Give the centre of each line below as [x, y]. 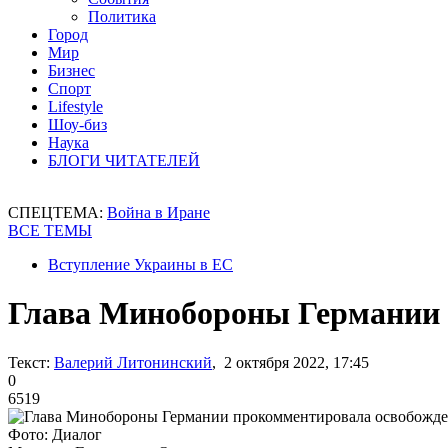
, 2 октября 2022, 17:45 [290, 362]
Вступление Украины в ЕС [140, 264]
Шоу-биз [77, 124]
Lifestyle [75, 106]
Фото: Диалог [55, 434]
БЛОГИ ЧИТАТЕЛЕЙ [124, 160]
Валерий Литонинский [133, 362]
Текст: [29, 362]
